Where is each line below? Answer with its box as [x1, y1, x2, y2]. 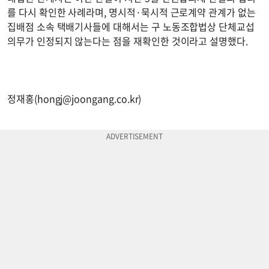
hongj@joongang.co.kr [37, 91, 139, 106]
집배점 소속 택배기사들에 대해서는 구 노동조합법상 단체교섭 [7, 19, 255, 34]
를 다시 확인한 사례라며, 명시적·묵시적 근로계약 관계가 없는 [7, 5, 256, 20]
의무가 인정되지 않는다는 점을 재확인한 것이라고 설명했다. [7, 34, 248, 49]
